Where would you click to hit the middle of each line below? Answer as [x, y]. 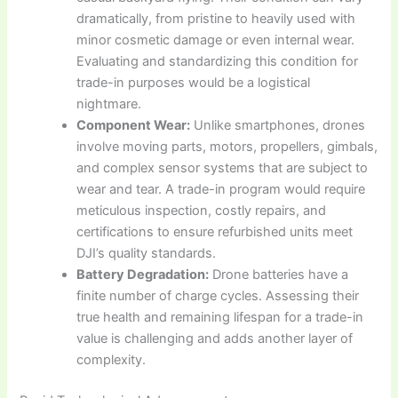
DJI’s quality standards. [147, 254]
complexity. [111, 360]
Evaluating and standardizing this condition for [218, 62]
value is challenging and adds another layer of [215, 339]
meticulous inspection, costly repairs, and [202, 211]
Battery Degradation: [143, 275]
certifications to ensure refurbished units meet [215, 232]
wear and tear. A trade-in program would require [221, 190]
